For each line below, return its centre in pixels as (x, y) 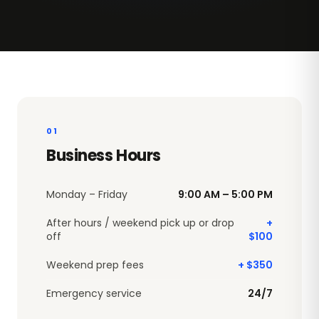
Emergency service (94, 293)
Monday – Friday (87, 194)
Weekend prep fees (95, 265)
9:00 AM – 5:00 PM (225, 194)
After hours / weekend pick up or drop (140, 223)
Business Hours (104, 155)
